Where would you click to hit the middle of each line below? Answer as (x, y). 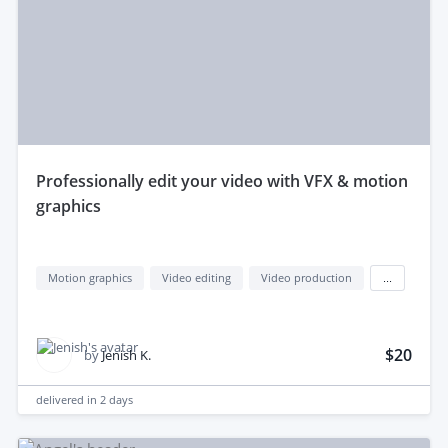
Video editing (196, 278)
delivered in (68, 400)
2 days (116, 400)
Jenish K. (126, 354)
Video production (306, 278)
